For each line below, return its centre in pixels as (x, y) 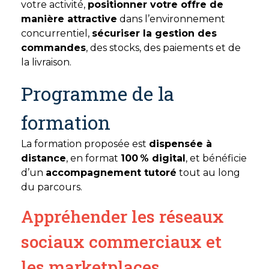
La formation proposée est (85, 144)
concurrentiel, (56, 34)
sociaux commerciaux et (121, 242)
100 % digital (153, 159)
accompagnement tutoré (111, 173)
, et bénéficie (216, 159)
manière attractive (69, 19)
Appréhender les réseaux (122, 217)
